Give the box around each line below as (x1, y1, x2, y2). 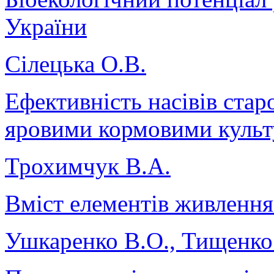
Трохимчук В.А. (5, 153, 171, 180)
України (5, 13, 87, 40)
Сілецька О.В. (5, 51, 146, 78)
